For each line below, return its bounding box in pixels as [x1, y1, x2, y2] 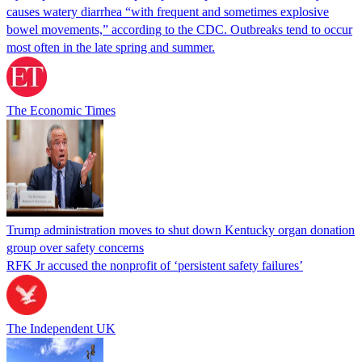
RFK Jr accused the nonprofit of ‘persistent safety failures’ [6, 259, 303, 273]
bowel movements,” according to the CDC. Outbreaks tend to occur [6, 23, 352, 37]
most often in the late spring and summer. [6, 40, 215, 55]
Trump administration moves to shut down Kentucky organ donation [6, 223, 355, 238]
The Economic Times [6, 103, 116, 118]
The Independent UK [6, 322, 116, 336]
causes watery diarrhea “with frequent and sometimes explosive [6, 5, 329, 19]
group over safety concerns [6, 241, 144, 255]
